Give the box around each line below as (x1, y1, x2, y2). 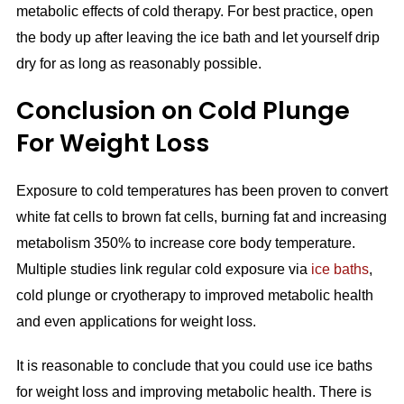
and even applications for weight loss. (15, 313, 256, 329)
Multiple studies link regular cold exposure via (15, 261, 311, 277)
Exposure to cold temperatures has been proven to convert (15, 182, 388, 198)
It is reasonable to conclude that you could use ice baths (15, 357, 372, 373)
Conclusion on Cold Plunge (15, 93, 350, 127)
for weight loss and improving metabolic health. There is (15, 383, 372, 399)
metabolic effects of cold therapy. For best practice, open (15, 3, 373, 19)
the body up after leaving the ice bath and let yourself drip (15, 29, 380, 45)
